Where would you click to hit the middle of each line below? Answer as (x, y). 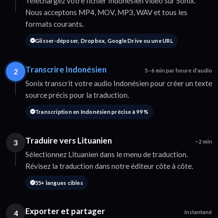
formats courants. (54, 24)
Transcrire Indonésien (66, 69)
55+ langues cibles (59, 182)
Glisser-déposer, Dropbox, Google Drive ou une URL (104, 41)
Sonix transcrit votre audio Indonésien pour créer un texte (119, 83)
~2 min (204, 141)
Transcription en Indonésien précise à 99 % (92, 111)
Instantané (198, 212)
